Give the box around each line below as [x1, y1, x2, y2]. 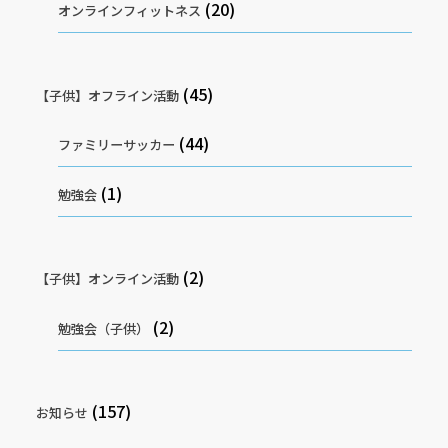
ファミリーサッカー [58, 135, 176, 155]
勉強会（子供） [58, 319, 150, 339]
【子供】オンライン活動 [35, 269, 179, 289]
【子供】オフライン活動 [35, 85, 179, 105]
